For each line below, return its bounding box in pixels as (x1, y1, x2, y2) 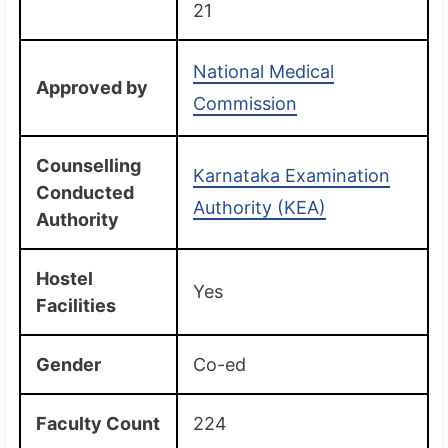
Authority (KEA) (193, 196, 327, 218)
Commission (193, 92, 298, 114)
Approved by (36, 76, 149, 98)
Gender (36, 353, 102, 375)
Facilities (36, 294, 117, 316)
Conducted (36, 181, 135, 203)
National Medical (193, 60, 335, 82)
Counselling (36, 154, 142, 176)
